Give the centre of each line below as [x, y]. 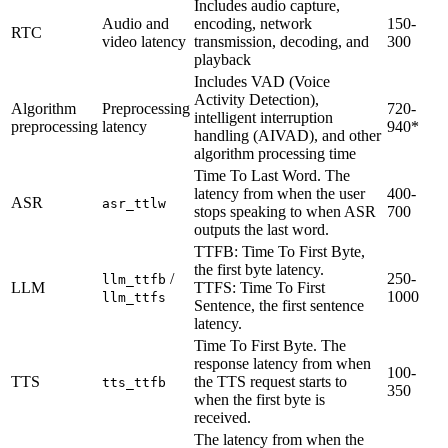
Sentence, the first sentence [279, 305]
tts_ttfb [134, 382]
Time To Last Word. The [272, 175]
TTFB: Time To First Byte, [279, 251]
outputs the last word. [261, 229]
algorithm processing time [275, 153]
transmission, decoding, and [281, 41]
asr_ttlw [134, 203]
